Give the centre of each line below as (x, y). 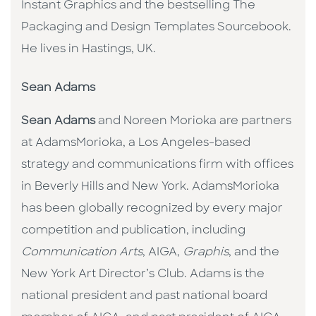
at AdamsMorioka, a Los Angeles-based (136, 144)
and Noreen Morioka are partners (193, 122)
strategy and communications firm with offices (157, 165)
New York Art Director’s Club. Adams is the (143, 275)
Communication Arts (82, 253)
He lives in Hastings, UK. (89, 50)
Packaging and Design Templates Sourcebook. (156, 28)
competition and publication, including (133, 231)
